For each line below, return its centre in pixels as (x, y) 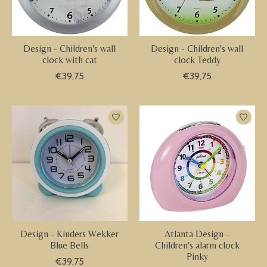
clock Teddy (197, 60)
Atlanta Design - (197, 234)
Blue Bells (70, 246)
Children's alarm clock (197, 246)
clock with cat (69, 60)
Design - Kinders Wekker (70, 234)
